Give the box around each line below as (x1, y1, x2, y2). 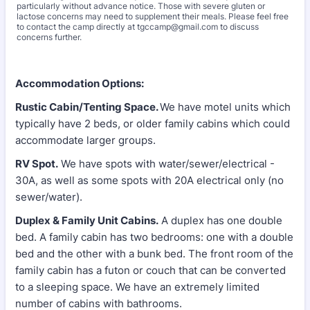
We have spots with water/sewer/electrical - (58, 157, 275, 170)
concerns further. (17, 32, 82, 42)
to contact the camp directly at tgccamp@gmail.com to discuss (17, 21, 259, 32)
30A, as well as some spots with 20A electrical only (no (15, 174, 284, 187)
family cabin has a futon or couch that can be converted (15, 264, 286, 277)
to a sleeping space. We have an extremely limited (15, 280, 259, 293)
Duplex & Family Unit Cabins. (15, 214, 158, 227)
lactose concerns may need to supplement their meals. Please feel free (17, 11, 289, 21)
